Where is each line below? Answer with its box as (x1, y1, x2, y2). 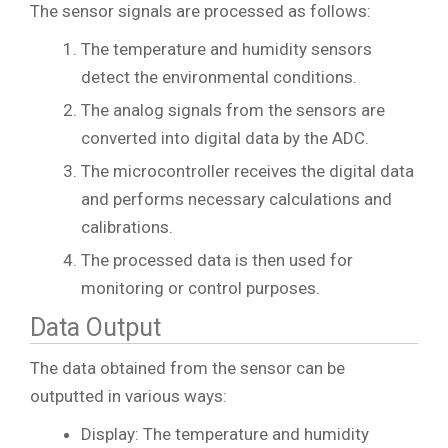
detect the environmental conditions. (81, 66, 357, 87)
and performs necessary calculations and (81, 188, 392, 209)
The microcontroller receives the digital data (81, 160, 414, 181)
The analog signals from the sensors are (81, 99, 385, 120)
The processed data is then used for (81, 249, 353, 270)
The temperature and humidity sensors (81, 38, 372, 59)
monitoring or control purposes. (81, 277, 320, 298)
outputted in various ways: (30, 385, 227, 406)
